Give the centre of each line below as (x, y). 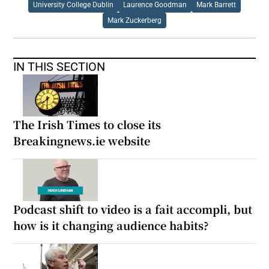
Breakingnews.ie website (82, 140)
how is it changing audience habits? (111, 225)
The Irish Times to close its (87, 124)
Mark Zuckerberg (134, 20)
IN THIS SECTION (59, 66)
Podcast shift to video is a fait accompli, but (133, 209)
